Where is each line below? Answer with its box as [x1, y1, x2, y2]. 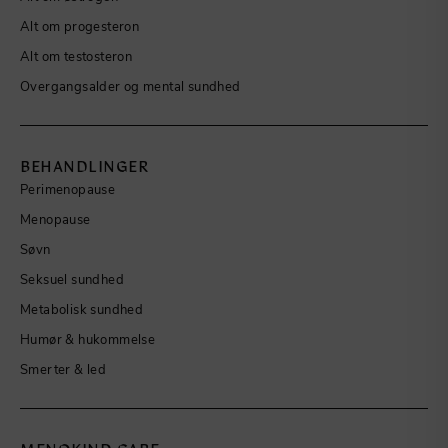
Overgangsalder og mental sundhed [20, 77, 241, 95]
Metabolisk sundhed [20, 300, 144, 318]
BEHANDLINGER [20, 156, 149, 177]
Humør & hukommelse [20, 330, 156, 348]
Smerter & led [20, 360, 107, 378]
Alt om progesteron [20, 17, 140, 35]
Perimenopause [20, 180, 116, 198]
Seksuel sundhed [20, 270, 124, 288]
